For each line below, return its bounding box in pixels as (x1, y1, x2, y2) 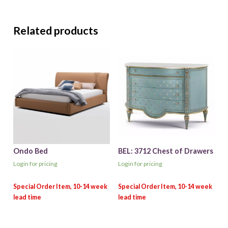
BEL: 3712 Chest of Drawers (118, 147, 213, 156)
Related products (13, 24, 98, 38)
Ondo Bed (13, 147, 48, 156)
